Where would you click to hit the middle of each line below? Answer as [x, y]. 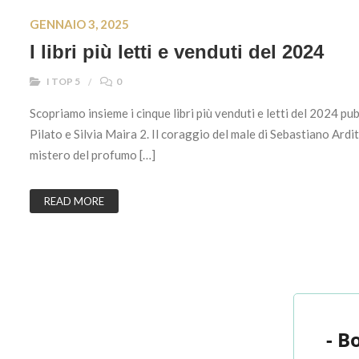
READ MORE [74, 201]
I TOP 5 [63, 81]
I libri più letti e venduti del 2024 [177, 51]
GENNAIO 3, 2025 [79, 24]
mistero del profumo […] [93, 154]
